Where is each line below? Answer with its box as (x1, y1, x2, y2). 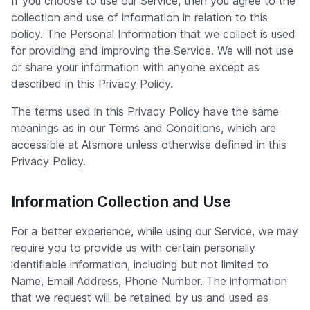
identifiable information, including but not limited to (11, 257, 268, 271)
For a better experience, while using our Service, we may (11, 224, 298, 238)
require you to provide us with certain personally (11, 241, 255, 255)
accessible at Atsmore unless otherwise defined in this (11, 138, 286, 152)
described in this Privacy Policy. (11, 77, 173, 91)
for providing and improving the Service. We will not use (11, 44, 293, 57)
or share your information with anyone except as (11, 60, 259, 74)
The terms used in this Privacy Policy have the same (11, 104, 279, 118)
